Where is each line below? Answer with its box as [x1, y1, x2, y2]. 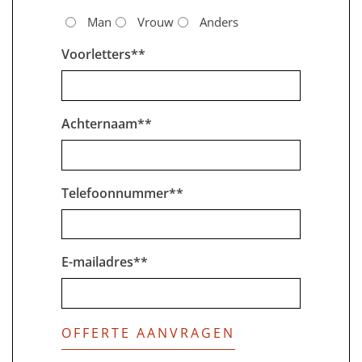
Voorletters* [61, 45, 138, 64]
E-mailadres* [61, 253, 141, 271]
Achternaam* [61, 114, 145, 133]
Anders [200, 14, 238, 31]
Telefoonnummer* [61, 183, 176, 202]
